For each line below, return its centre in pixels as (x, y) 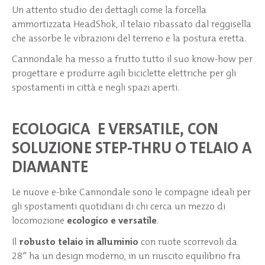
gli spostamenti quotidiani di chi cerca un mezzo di (119, 206)
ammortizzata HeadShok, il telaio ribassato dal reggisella (132, 24)
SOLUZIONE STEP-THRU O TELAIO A (132, 148)
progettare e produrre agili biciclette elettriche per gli (124, 73)
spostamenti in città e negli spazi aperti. (96, 88)
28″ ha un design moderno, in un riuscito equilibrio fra (126, 256)
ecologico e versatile (112, 221)
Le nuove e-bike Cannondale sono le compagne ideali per (131, 192)
